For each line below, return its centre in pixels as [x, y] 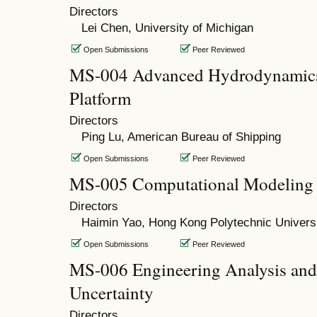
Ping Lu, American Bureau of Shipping [181, 137]
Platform [100, 98]
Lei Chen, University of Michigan [167, 28]
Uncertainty [111, 293]
